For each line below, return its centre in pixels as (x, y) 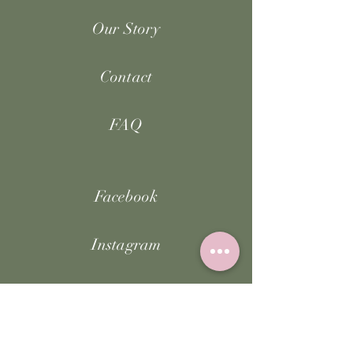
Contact (126, 77)
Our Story (126, 29)
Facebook (126, 197)
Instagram (126, 245)
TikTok (126, 293)
